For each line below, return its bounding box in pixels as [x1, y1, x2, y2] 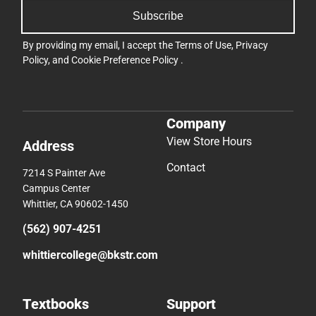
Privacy [236, 39, 268, 51]
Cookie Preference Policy [71, 54, 181, 66]
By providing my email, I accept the [23, 39, 175, 51]
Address [23, 138, 74, 155]
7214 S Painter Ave [23, 167, 105, 179]
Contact [166, 161, 205, 175]
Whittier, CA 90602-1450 [23, 198, 128, 210]
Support [166, 296, 216, 313]
